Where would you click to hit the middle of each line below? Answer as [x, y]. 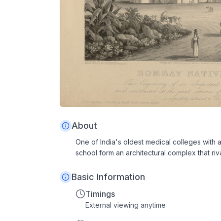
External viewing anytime [126, 205]
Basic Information [108, 177]
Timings [100, 194]
